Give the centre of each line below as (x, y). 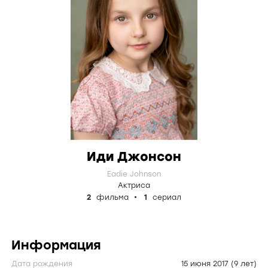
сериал (166, 197)
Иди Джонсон (134, 156)
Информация (56, 245)
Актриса (134, 185)
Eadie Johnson (134, 174)
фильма (112, 197)
